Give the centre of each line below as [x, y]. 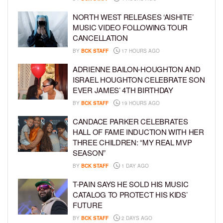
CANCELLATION [100, 38]
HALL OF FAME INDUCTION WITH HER [138, 132]
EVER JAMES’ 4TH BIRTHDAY [123, 90]
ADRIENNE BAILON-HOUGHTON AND [137, 69]
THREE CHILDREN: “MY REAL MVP [132, 142]
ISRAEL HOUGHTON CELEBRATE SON [139, 80]
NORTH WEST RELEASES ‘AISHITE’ [133, 17]
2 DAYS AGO [136, 218]
